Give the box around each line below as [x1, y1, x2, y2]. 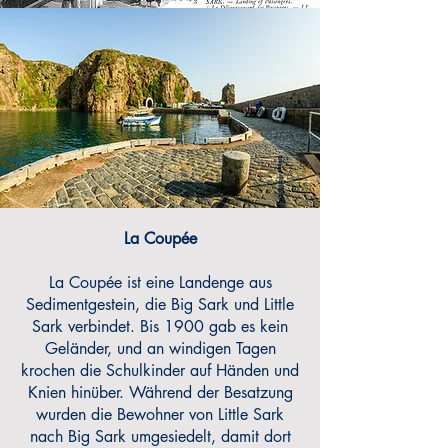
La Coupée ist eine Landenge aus [48, 272, 272, 293]
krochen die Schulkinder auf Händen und [21, 360, 299, 381]
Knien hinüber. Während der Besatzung [27, 382, 293, 403]
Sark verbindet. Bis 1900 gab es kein [32, 316, 288, 337]
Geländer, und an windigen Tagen [44, 338, 276, 359]
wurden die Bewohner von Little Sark [36, 404, 284, 425]
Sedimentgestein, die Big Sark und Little [26, 294, 294, 315]
